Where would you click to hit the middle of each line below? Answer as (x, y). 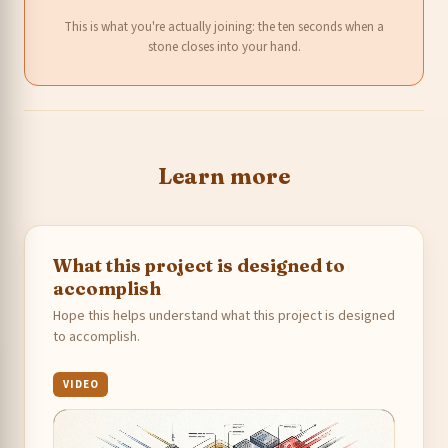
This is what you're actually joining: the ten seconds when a (224, 26)
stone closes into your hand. (224, 46)
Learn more (224, 175)
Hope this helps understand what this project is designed (224, 315)
